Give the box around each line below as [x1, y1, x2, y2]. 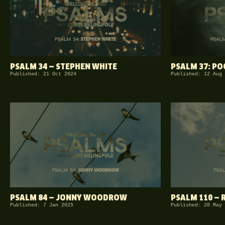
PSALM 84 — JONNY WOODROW [10, 194, 127, 202]
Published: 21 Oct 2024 [10, 71, 76, 77]
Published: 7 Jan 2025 [10, 202, 73, 208]
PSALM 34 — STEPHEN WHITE [10, 63, 117, 71]
